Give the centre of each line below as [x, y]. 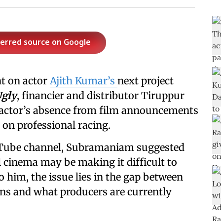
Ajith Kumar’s [84, 81]
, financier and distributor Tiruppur [101, 95]
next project [146, 81]
